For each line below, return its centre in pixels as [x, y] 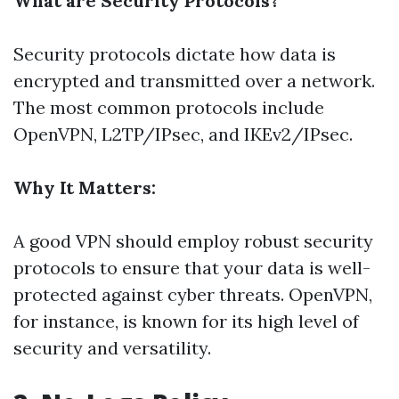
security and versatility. [112, 348]
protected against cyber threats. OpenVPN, [193, 294]
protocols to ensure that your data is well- [192, 268]
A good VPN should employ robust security [193, 241]
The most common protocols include [169, 107]
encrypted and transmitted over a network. [194, 81]
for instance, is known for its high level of [186, 321]
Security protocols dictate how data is [175, 54]
